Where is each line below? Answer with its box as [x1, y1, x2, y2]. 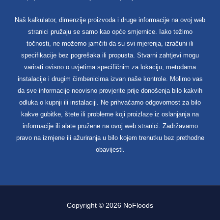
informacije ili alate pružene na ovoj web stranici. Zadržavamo [22, 122, 198, 130]
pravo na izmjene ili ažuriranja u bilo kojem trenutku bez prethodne [16, 134, 204, 141]
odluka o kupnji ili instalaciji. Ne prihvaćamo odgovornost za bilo [19, 98, 201, 106]
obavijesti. [95, 145, 125, 153]
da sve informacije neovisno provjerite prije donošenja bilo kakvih [18, 86, 202, 94]
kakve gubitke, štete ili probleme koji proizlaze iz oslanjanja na [21, 110, 199, 118]
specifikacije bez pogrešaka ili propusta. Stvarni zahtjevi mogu [21, 51, 199, 59]
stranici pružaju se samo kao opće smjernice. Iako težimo [27, 27, 192, 35]
